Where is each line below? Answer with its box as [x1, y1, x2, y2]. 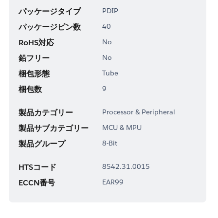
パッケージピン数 [18, 21, 81, 32]
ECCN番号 [18, 177, 55, 188]
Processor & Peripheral [102, 107, 175, 116]
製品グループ [18, 138, 65, 149]
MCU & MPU [102, 123, 142, 132]
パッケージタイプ [18, 6, 81, 17]
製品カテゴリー [18, 107, 73, 118]
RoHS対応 [18, 37, 54, 48]
